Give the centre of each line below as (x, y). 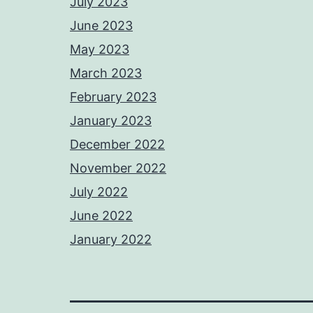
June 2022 (101, 216)
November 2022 (118, 168)
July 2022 (99, 192)
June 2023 (101, 26)
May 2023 (100, 49)
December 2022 (117, 144)
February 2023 (113, 97)
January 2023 (111, 121)
